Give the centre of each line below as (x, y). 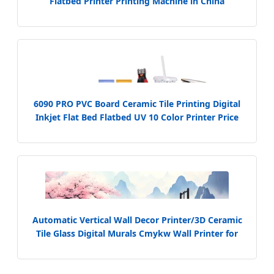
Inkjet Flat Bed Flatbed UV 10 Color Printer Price (137, 117)
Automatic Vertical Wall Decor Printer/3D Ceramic (137, 220)
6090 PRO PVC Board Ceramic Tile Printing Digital (137, 104)
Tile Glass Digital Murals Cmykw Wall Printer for (137, 234)
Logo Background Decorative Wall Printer (137, 247)
